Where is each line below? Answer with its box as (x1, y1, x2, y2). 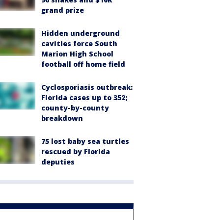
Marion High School (41, 49, 113, 59)
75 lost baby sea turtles (41, 137, 129, 146)
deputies (41, 157, 75, 167)
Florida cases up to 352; (41, 93, 127, 103)
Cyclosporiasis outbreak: (41, 82, 133, 92)
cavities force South (41, 39, 117, 49)
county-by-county (41, 103, 109, 113)
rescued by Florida (41, 147, 110, 157)
